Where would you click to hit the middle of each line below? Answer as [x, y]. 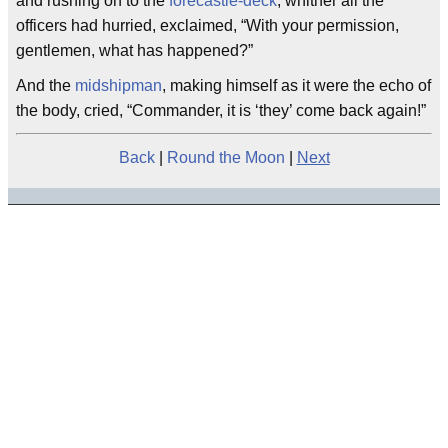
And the [45, 86]
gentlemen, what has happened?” [134, 51]
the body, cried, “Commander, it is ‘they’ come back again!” [221, 111]
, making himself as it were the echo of [296, 86]
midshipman [118, 86]
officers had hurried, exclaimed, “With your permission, [207, 26]
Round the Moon [225, 158]
